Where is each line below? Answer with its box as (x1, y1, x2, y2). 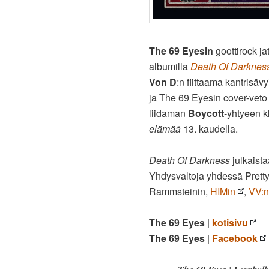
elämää (149, 121, 181, 136)
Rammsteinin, (149, 184, 210, 198)
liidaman (149, 106, 188, 120)
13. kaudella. (181, 121, 240, 136)
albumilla (149, 59, 190, 73)
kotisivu (212, 215, 248, 229)
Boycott (188, 106, 224, 120)
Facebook (212, 231, 258, 245)
